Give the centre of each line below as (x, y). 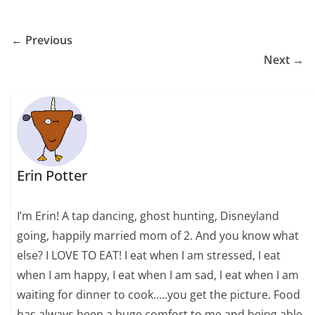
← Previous (42, 40)
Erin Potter (52, 176)
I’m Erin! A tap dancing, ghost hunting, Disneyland (148, 216)
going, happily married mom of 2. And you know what (158, 236)
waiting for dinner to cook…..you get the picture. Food (159, 295)
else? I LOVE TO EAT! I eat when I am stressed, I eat (149, 256)
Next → (284, 60)
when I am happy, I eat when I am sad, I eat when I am (158, 275)
